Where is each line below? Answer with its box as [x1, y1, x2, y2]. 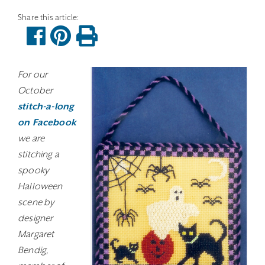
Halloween [18, 181, 63, 192]
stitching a [18, 149, 59, 160]
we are [18, 133, 45, 144]
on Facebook [18, 117, 76, 128]
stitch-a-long [18, 101, 75, 112]
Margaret [18, 229, 54, 240]
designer [18, 213, 53, 224]
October [18, 85, 53, 96]
